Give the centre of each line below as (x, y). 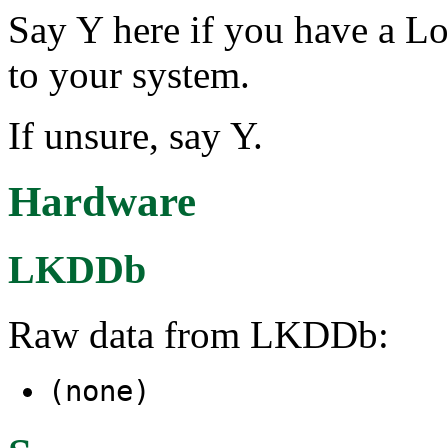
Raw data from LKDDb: (198, 335)
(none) (99, 391)
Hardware (102, 202)
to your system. (129, 74)
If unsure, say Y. (135, 135)
